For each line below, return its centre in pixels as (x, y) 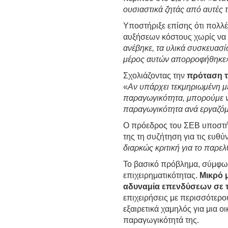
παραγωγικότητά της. (161, 220)
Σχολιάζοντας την (155, 75)
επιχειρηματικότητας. (162, 175)
